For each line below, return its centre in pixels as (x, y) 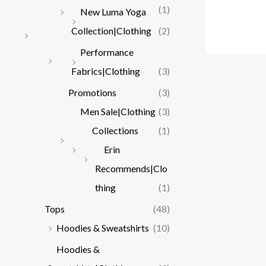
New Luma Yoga (113, 11)
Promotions (92, 92)
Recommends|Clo (131, 168)
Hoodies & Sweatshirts (103, 227)
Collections (115, 130)
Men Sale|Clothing (118, 111)
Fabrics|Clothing (106, 71)
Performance (107, 52)
